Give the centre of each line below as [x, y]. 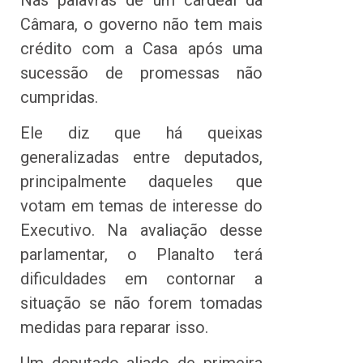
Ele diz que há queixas [141, 132]
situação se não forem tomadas [141, 303]
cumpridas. [59, 97]
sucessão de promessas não [141, 73]
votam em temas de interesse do [141, 205]
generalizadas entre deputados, [141, 157]
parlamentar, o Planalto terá [141, 254]
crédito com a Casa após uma [141, 48]
